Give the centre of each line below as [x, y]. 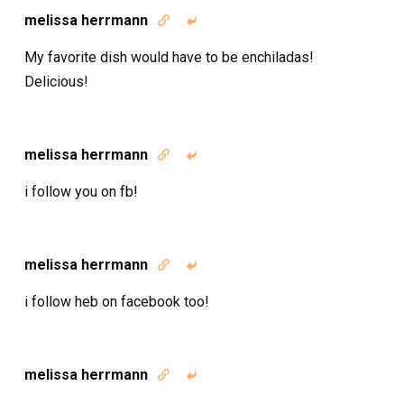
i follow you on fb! [81, 192]
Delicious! [56, 82]
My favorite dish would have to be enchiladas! [169, 57]
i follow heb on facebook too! [117, 302]
